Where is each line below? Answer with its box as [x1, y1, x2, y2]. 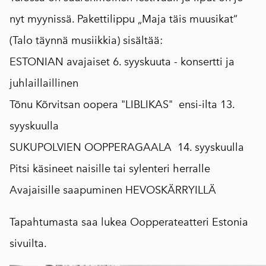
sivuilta [9, 237, 44, 251]
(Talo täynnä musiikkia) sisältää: [9, 34, 163, 47]
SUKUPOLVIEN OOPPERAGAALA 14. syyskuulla [9, 141, 244, 154]
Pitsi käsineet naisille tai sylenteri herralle [9, 162, 210, 176]
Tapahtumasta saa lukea [9, 216, 130, 229]
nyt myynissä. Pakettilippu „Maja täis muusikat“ [9, 12, 237, 26]
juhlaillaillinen [9, 77, 78, 90]
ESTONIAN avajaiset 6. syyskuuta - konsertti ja [9, 55, 235, 69]
